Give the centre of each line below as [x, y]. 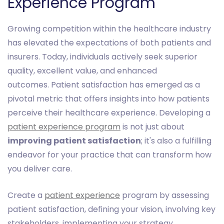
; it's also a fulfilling [176, 141]
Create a [26, 195]
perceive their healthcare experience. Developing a [109, 113]
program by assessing [164, 195]
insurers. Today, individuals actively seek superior [102, 57]
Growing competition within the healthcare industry [109, 29]
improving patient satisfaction [74, 141]
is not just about [152, 127]
